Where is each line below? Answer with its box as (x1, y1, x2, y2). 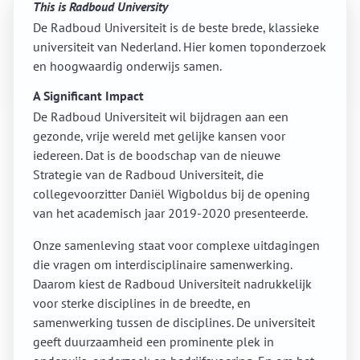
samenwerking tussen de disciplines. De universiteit (33, 314, 315, 331)
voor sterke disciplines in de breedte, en (33, 295, 251, 312)
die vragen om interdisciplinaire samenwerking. (33, 256, 292, 273)
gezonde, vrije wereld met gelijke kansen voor (33, 128, 285, 145)
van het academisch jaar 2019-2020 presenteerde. (33, 205, 308, 222)
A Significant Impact (33, 88, 144, 104)
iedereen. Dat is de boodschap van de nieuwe (33, 147, 280, 164)
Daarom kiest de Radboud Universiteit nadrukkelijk (33, 276, 312, 292)
